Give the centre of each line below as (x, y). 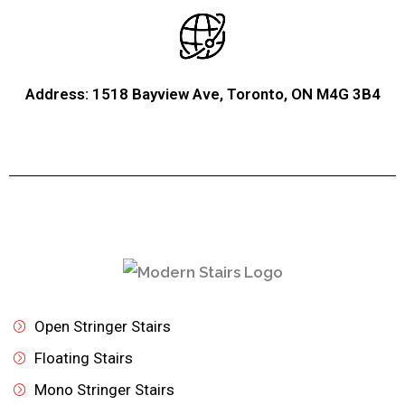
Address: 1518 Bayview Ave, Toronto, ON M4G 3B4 (202, 94)
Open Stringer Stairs (102, 327)
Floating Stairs (83, 358)
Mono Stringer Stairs (104, 390)
